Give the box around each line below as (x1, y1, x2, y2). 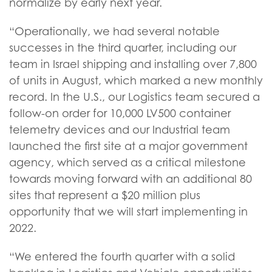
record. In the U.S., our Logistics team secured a (9, 90, 260, 103)
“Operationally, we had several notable (9, 25, 220, 38)
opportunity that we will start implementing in (9, 205, 248, 218)
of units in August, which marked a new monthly (9, 74, 263, 87)
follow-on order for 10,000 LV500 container (9, 107, 231, 120)
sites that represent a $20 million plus (9, 189, 200, 202)
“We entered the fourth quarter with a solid (9, 250, 235, 263)
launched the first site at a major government (9, 140, 248, 152)
